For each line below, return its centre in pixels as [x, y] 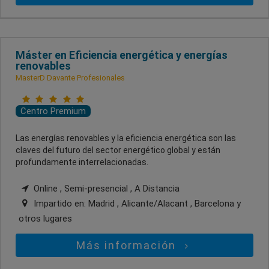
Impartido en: [60, 204]
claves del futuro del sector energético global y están [118, 150]
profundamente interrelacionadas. [82, 162]
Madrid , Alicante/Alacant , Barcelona [162, 204]
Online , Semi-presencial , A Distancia [105, 189]
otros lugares [45, 219]
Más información [128, 246]
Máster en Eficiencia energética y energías [122, 55]
